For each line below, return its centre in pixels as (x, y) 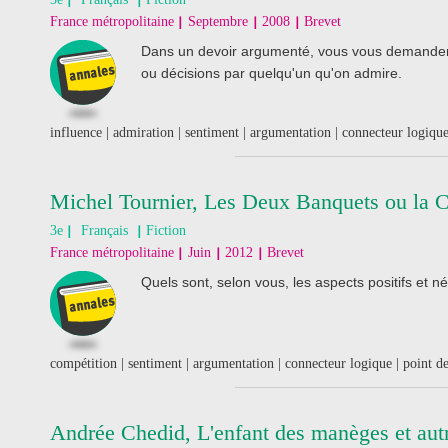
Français (104, 230)
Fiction (166, 230)
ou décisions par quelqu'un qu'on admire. (271, 73)
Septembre (218, 21)
